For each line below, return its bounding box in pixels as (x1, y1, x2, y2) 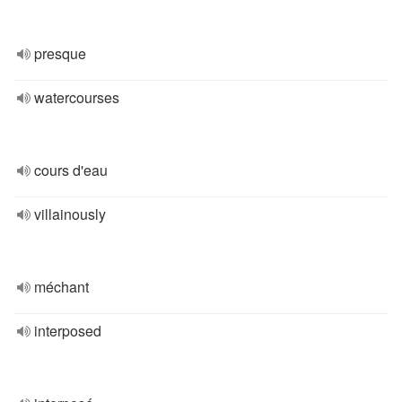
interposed (34, 320, 101, 341)
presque (34, 43, 86, 64)
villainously (34, 204, 106, 224)
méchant (34, 276, 89, 297)
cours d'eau (34, 160, 108, 180)
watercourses (34, 87, 119, 108)
